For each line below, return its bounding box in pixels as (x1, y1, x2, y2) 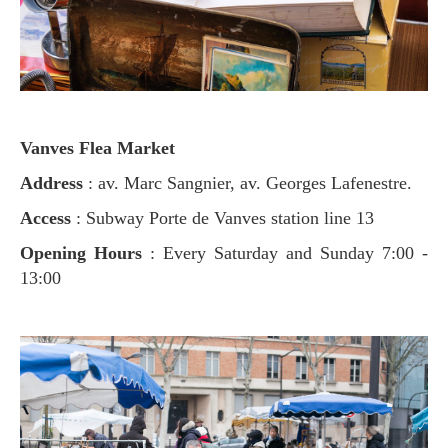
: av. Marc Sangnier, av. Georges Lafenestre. (83, 173, 412, 193)
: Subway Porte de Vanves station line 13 (76, 208, 374, 228)
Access (33, 208, 76, 228)
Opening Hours (34, 243, 150, 263)
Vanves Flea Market (31, 138, 175, 158)
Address (33, 173, 83, 193)
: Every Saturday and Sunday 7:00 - (150, 243, 428, 263)
